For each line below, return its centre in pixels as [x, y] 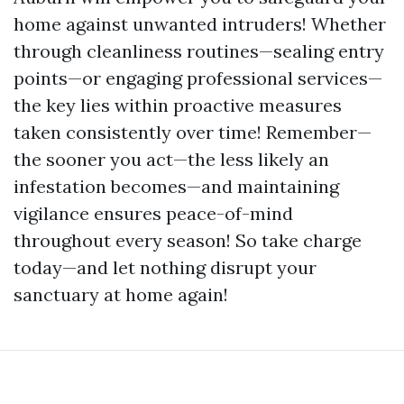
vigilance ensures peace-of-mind [153, 213]
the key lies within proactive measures [178, 105]
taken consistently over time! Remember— [193, 132]
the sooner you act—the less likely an [171, 159]
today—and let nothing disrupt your [165, 267]
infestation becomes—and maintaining [176, 186]
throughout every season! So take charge [188, 240]
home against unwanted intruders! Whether [200, 23]
